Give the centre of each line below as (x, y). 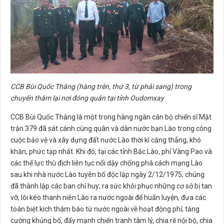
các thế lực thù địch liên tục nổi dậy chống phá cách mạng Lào (106, 163)
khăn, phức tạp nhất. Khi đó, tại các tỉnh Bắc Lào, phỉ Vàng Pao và (111, 152)
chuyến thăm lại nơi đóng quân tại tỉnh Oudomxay (87, 98)
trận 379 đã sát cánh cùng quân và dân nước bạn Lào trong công (111, 129)
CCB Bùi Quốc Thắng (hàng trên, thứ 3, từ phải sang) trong (101, 87)
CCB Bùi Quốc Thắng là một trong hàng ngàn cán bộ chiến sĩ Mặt (111, 117)
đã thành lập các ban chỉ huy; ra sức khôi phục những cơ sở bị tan (111, 186)
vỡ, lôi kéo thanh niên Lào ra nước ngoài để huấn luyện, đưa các (108, 198)
